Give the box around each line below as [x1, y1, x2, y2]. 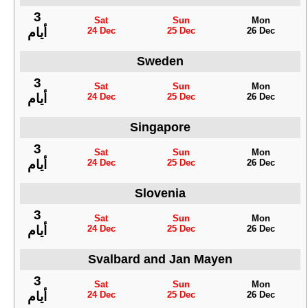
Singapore [130, 120, 190, 135]
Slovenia [135, 186, 186, 201]
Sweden [137, 54, 184, 69]
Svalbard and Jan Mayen [88, 252, 232, 267]
